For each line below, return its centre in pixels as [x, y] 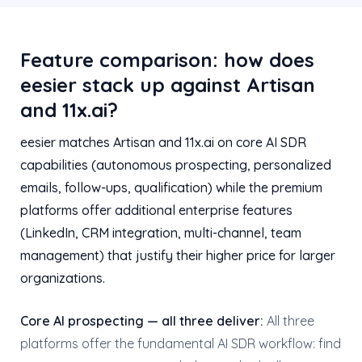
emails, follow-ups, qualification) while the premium [171, 187]
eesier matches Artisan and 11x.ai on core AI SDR [163, 142]
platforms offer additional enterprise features [156, 210]
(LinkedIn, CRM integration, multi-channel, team [161, 233]
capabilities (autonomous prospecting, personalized [176, 165]
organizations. [63, 278]
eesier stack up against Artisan [168, 85]
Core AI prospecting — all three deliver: [142, 321]
